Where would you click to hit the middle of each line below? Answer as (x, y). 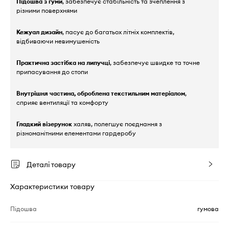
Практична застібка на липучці (63, 62)
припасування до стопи (52, 72)
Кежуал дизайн (39, 32)
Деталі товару (51, 164)
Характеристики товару (52, 186)
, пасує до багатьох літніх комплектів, (118, 32)
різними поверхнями (47, 10)
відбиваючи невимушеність (58, 41)
